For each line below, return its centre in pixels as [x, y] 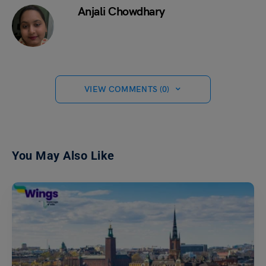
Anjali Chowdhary [121, 12]
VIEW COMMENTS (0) [127, 89]
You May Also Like [63, 155]
